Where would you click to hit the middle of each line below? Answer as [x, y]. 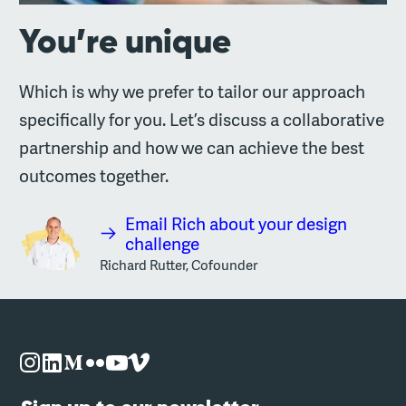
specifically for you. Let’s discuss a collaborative [202, 119]
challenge [163, 243]
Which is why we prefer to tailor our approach [193, 91]
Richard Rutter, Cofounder [179, 266]
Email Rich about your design [237, 223]
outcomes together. [94, 175]
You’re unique [126, 41]
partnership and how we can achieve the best [192, 147]
